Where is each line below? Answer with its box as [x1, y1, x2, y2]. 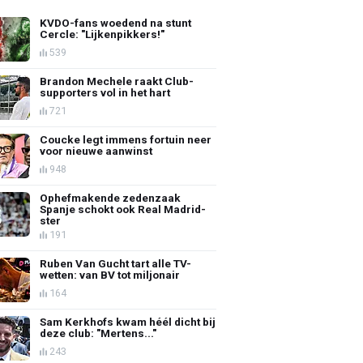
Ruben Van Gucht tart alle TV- [40, 256, 192, 270]
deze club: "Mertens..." [40, 326, 157, 340]
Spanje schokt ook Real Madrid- [40, 202, 207, 216]
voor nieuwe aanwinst [40, 143, 153, 157]
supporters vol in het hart [40, 85, 171, 99]
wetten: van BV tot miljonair [40, 267, 181, 281]
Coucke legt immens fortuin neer [40, 132, 212, 146]
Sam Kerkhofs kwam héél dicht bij [40, 314, 216, 328]
